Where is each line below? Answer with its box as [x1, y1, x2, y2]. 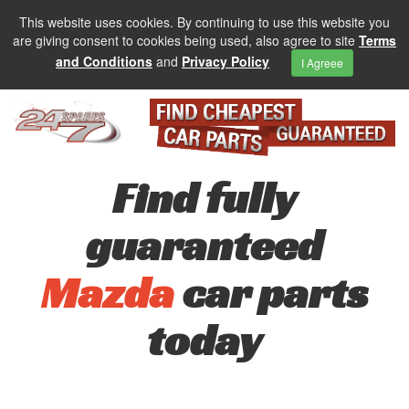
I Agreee [301, 55, 343, 70]
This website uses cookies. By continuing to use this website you [19, 13, 390, 31]
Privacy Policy [182, 51, 269, 70]
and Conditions [56, 51, 152, 70]
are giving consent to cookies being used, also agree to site [13, 31, 359, 49]
